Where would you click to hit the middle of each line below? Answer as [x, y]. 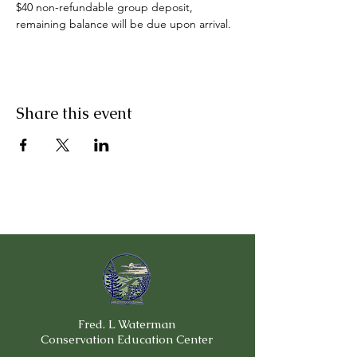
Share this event [74, 113]
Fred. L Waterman [127, 324]
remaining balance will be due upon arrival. [124, 24]
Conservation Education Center [127, 339]
